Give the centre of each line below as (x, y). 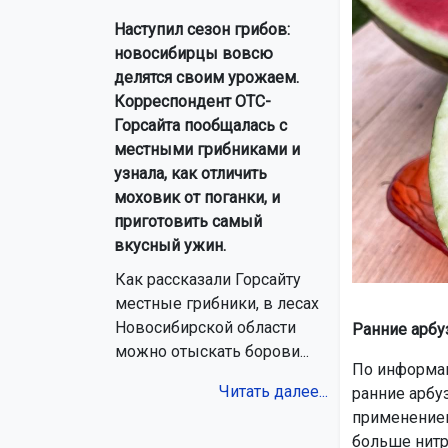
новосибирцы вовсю (193, 54)
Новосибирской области (205, 328)
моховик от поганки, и (197, 198)
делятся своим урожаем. (206, 78)
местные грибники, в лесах (217, 304)
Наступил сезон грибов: (202, 30)
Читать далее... (273, 392)
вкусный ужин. (170, 246)
